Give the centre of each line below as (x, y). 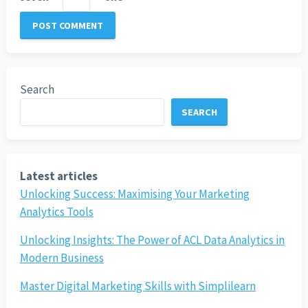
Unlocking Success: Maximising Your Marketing (134, 194)
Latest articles (58, 176)
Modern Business (62, 258)
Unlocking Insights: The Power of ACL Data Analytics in (152, 240)
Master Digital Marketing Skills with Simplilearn (137, 286)
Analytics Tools (56, 212)
